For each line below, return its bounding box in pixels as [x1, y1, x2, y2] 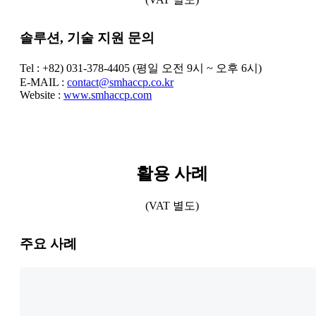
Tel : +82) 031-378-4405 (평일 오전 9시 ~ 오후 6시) [20, 62, 262, 75]
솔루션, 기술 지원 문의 [20, 30, 154, 46]
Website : [20, 89, 63, 102]
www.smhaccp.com [63, 89, 152, 102]
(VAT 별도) [145, 200, 199, 212]
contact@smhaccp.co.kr [67, 76, 174, 89]
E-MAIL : [20, 76, 67, 89]
